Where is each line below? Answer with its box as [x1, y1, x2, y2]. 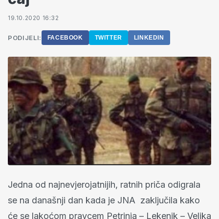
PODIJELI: [8, 34, 42, 42]
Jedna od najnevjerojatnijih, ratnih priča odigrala [8, 179, 200, 190]
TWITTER [94, 34, 122, 41]
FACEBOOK [47, 34, 83, 41]
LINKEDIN [133, 34, 164, 41]
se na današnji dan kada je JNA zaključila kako [8, 195, 200, 206]
